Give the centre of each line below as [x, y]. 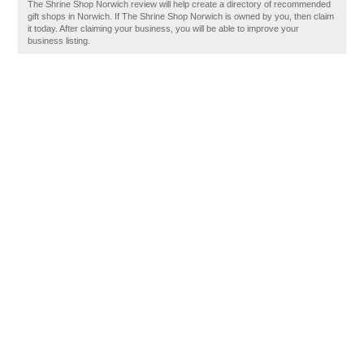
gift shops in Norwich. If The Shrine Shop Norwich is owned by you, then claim [181, 16]
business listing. [59, 41]
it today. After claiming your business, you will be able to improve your [164, 28]
